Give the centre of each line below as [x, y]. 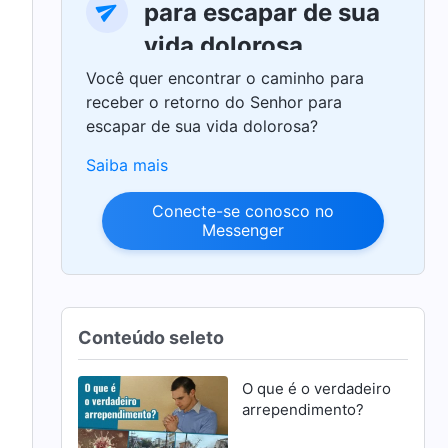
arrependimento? [302, 409]
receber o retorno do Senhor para [214, 101]
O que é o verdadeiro [316, 388]
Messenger [243, 229]
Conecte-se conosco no [243, 210]
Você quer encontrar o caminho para [225, 77]
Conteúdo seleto [151, 337]
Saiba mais [127, 164]
